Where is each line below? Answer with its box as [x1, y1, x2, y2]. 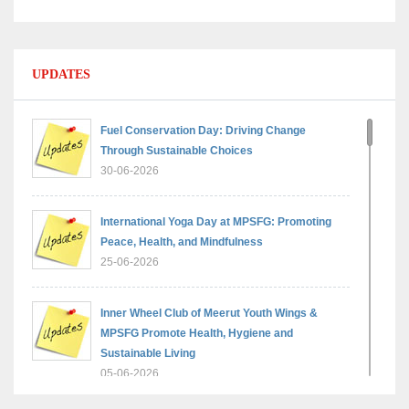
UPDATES [32, 68, 90, 81]
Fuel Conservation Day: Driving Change [100, 124, 306, 137]
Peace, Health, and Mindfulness [100, 236, 263, 248]
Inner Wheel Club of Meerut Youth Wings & [100, 307, 318, 320]
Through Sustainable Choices [100, 144, 253, 157]
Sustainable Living [100, 347, 195, 360]
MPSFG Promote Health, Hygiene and [100, 327, 293, 340]
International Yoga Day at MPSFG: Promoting [100, 215, 331, 228]
